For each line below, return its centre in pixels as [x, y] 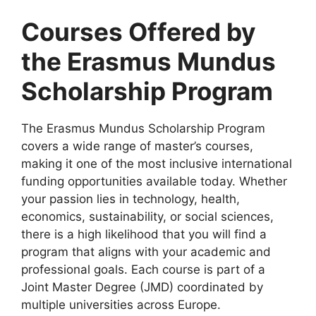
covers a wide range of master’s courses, [137, 146]
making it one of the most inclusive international [157, 163]
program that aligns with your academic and [146, 251]
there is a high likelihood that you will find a [144, 234]
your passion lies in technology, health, [130, 199]
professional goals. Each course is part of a [143, 269]
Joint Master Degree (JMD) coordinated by [142, 287]
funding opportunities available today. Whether [154, 181]
